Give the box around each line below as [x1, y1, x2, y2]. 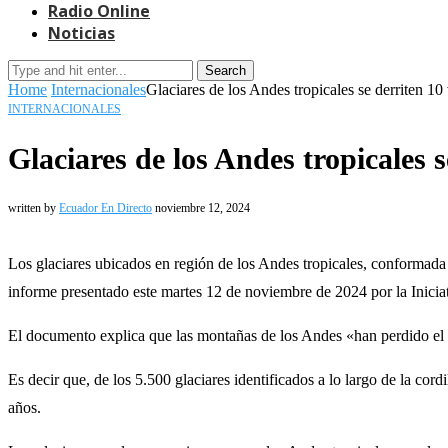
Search [205, 63, 246, 78]
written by [8, 200, 59, 215]
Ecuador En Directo [59, 200, 152, 215]
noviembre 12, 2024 [155, 200, 250, 215]
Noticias [48, 22, 115, 44]
